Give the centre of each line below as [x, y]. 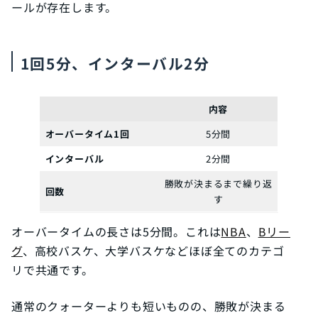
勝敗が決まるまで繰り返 [218, 183]
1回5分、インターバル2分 [115, 63]
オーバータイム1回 [87, 133]
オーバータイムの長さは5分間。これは [116, 231]
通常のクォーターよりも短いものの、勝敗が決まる [149, 306]
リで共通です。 [53, 269]
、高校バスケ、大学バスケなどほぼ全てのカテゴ [153, 250]
